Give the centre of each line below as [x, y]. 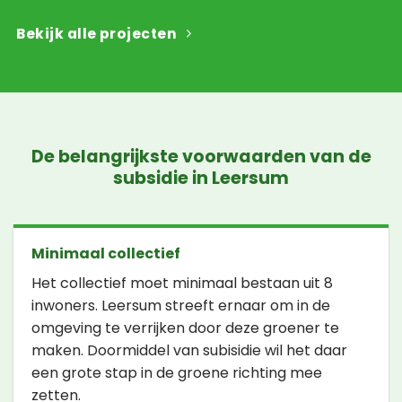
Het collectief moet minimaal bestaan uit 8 [182, 284]
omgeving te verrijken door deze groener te [185, 328]
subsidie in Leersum [201, 178]
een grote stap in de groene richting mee [177, 373]
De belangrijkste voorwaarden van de [201, 156]
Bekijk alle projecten [97, 34]
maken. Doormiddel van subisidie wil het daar [189, 351]
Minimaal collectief [106, 254]
